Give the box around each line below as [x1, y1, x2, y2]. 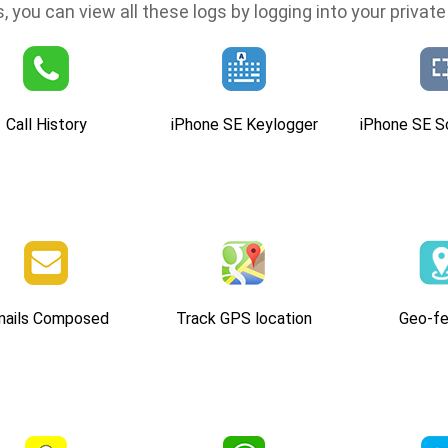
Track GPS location [176, 308, 312, 328]
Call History [5, 114, 87, 134]
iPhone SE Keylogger [170, 114, 318, 134]
